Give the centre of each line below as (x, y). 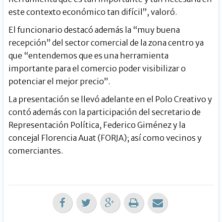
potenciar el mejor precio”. (59, 82)
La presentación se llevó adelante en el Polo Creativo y (111, 99)
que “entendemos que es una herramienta (89, 56)
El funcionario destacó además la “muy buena (94, 30)
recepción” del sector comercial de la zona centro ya (106, 43)
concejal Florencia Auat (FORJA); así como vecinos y (105, 138)
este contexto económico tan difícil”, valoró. (93, 12)
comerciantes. (36, 151)
